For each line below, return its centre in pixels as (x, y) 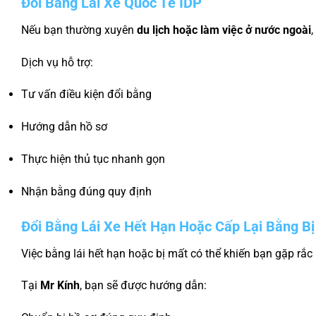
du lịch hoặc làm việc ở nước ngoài (224, 30)
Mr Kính (60, 286)
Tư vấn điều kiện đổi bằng (86, 95)
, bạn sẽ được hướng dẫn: (143, 286)
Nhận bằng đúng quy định (86, 191)
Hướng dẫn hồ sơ (64, 127)
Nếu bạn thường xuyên (79, 30)
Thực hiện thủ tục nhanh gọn (93, 159)
